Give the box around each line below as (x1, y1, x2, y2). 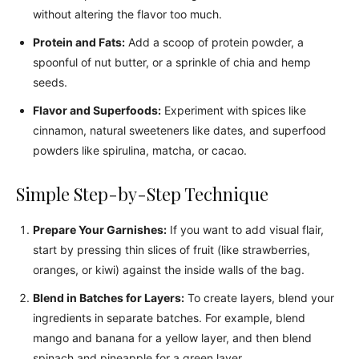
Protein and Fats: (33, 35, 125, 49)
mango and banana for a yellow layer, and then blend (33, 331, 312, 345)
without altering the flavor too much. (33, 7, 222, 21)
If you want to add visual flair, (167, 223, 324, 236)
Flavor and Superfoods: (33, 103, 161, 117)
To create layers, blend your (184, 291, 334, 305)
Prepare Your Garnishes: (33, 223, 167, 236)
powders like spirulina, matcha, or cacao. (33, 143, 247, 157)
